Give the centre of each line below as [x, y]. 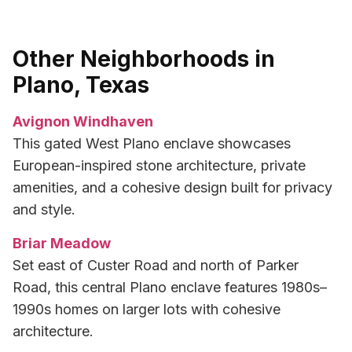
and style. [44, 210]
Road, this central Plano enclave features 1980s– [170, 287]
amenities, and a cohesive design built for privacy [172, 188]
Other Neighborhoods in [144, 59]
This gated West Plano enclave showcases [152, 144]
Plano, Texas [81, 85]
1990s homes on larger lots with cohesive [147, 309]
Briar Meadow [62, 243]
